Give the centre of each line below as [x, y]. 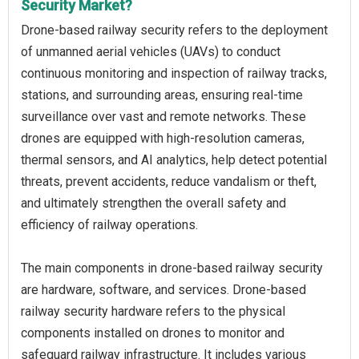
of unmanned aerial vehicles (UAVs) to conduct [151, 52]
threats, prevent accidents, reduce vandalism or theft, [169, 182]
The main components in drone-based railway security [172, 268]
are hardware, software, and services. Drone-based [163, 290]
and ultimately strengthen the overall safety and [153, 203]
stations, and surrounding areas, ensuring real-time [162, 95]
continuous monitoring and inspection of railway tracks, [174, 73]
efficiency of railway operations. [109, 225]
